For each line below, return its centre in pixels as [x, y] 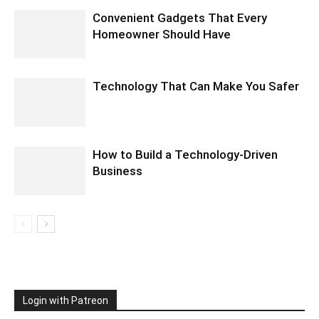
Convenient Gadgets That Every [180, 17]
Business [117, 171]
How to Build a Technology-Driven [185, 154]
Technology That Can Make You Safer [196, 86]
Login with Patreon [66, 300]
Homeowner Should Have [162, 34]
